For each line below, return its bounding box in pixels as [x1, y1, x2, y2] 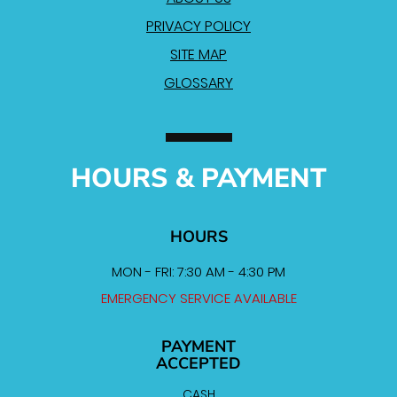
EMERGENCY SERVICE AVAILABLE [100, 289, 297, 308]
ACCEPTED [156, 353, 241, 375]
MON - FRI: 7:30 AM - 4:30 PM [112, 262, 285, 282]
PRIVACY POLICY [146, 16, 251, 37]
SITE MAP [170, 44, 227, 66]
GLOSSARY [164, 73, 233, 94]
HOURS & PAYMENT [70, 160, 327, 198]
